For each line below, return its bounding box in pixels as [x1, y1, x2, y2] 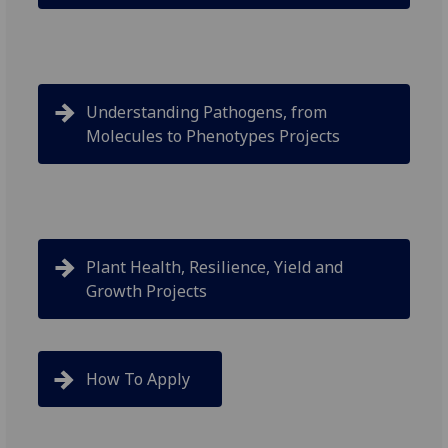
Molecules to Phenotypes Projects [86, 125, 341, 148]
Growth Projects [86, 280, 212, 303]
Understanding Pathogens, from [86, 101, 328, 124]
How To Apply [86, 368, 191, 391]
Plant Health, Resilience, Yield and [86, 256, 344, 279]
